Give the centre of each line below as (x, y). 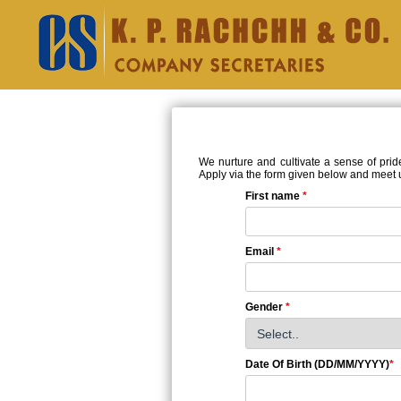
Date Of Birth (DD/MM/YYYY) (317, 364)
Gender (265, 307)
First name (274, 196)
